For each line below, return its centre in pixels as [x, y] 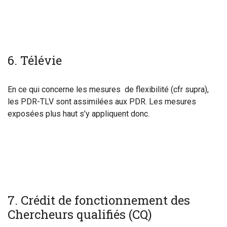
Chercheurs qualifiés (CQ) [80, 214]
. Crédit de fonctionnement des [102, 200]
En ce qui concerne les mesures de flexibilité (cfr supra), [108, 89]
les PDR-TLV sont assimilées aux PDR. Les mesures [102, 102]
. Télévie [38, 60]
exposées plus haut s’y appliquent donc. [79, 114]
